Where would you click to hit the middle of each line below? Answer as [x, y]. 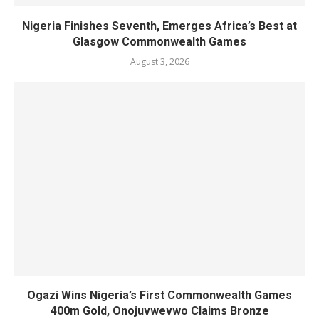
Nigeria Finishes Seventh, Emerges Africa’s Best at [159, 26]
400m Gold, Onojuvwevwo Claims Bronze [159, 311]
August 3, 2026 [159, 62]
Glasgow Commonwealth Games [159, 42]
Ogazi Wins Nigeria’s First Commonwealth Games [159, 295]
